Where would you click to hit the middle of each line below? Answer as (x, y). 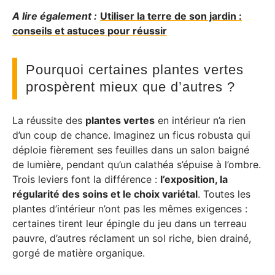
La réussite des (49, 120)
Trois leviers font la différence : (86, 179)
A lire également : (55, 16)
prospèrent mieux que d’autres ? (130, 87)
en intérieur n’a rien (200, 120)
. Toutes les (224, 194)
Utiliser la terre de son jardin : (171, 16)
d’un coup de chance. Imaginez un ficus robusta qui (131, 135)
